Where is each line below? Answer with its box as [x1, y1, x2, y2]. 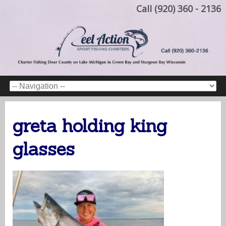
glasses [13, 137, 75, 160]
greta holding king [13, 114, 167, 137]
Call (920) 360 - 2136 [136, 3, 221, 15]
